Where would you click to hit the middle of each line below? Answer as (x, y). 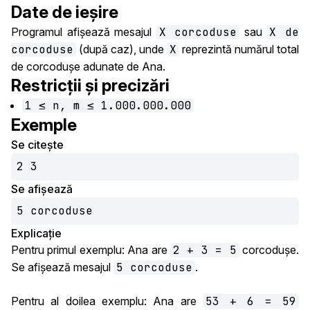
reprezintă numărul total (239, 49)
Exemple (44, 125)
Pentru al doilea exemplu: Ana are (107, 301)
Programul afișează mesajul (84, 32)
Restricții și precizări (90, 85)
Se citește (37, 145)
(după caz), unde (121, 49)
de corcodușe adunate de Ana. (88, 66)
